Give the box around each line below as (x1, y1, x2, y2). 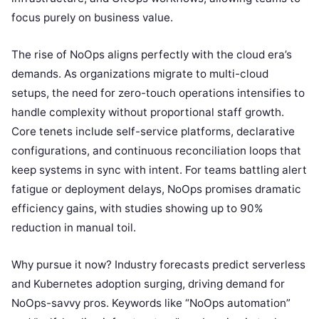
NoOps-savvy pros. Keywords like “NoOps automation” (11, 296, 291, 310)
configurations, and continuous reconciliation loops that (11, 143, 301, 157)
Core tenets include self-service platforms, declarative (11, 124, 295, 138)
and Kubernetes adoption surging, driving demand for (11, 276, 285, 291)
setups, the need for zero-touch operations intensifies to (11, 85, 305, 100)
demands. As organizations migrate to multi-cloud (11, 66, 268, 80)
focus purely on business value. (11, 10, 173, 24)
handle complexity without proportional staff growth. (11, 105, 284, 119)
